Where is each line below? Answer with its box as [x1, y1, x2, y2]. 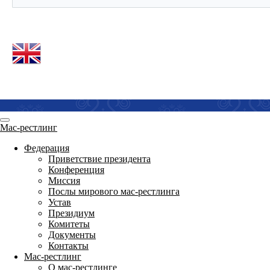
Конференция [48, 165, 104, 175]
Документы [48, 230, 96, 240]
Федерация [24, 143, 69, 153]
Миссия [48, 175, 80, 186]
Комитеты [48, 219, 90, 229]
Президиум [48, 208, 95, 218]
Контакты [48, 240, 89, 251]
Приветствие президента [48, 154, 151, 164]
